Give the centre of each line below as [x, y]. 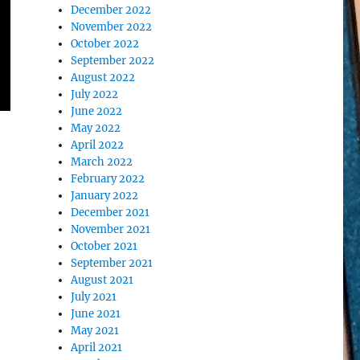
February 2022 [108, 179]
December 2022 [111, 10]
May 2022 [96, 128]
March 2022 [102, 162]
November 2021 [111, 229]
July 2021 [94, 297]
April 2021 [97, 348]
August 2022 [103, 78]
